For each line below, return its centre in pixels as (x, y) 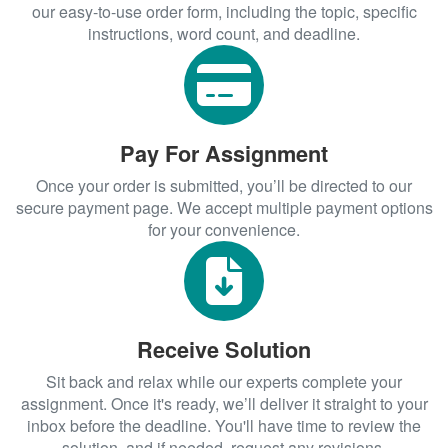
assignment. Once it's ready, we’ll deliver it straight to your (224, 403)
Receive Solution (224, 349)
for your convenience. (224, 229)
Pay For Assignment (224, 153)
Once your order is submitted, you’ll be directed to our (224, 185)
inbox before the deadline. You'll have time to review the (224, 425)
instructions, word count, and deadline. (224, 33)
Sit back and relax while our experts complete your (224, 381)
